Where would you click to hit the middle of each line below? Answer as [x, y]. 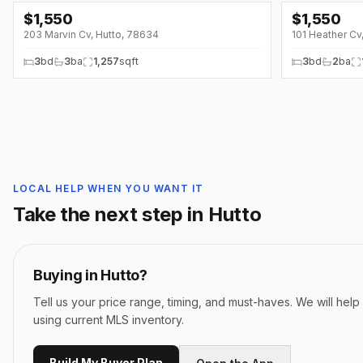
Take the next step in [111, 214]
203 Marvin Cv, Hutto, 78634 [91, 34]
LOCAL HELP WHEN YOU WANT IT [109, 188]
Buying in [67, 275]
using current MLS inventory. [109, 320]
